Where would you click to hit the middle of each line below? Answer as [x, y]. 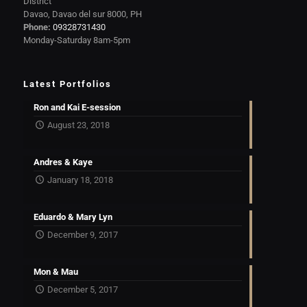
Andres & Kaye [63, 162]
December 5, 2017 [82, 290]
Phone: [37, 27]
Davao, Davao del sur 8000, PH [82, 14]
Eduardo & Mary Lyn [73, 217]
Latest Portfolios [67, 84]
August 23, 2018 [78, 125]
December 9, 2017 [82, 235]
